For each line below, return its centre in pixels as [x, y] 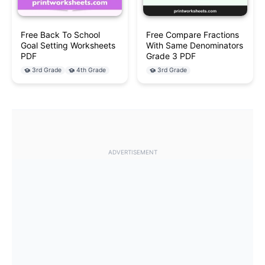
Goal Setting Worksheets [68, 46]
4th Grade [91, 70]
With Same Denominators [195, 46]
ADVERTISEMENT [132, 152]
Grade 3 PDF [171, 56]
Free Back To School [60, 35]
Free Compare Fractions [193, 35]
